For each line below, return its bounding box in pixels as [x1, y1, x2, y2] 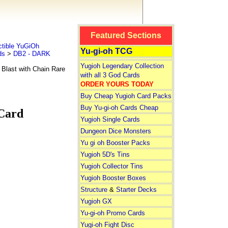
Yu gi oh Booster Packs [80, 139, 150, 147]
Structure [80, 186, 107, 193]
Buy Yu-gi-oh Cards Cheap [80, 104, 158, 111]
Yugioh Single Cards [80, 116, 140, 123]
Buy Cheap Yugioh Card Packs [80, 92, 172, 100]
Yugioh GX [80, 197, 112, 205]
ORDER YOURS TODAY [80, 80, 154, 88]
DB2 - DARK [13, 50, 50, 58]
